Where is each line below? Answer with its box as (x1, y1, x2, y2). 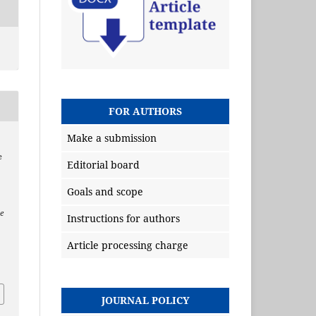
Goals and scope (67, 185, 143, 199)
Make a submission (67, 131, 157, 145)
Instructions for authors (67, 212, 180, 226)
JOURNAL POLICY (101, 293, 190, 308)
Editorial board (67, 158, 140, 172)
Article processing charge (67, 238, 188, 253)
